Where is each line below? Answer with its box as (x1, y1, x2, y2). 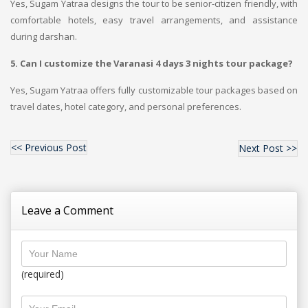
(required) (21, 267, 64, 280)
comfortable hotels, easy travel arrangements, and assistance (10, 14, 298, 26)
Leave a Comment (21, 203, 113, 218)
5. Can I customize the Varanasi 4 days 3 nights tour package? (10, 57, 293, 69)
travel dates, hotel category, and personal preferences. (10, 100, 241, 113)
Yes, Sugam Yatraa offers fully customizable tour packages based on (10, 84, 298, 96)
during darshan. (10, 30, 77, 43)
